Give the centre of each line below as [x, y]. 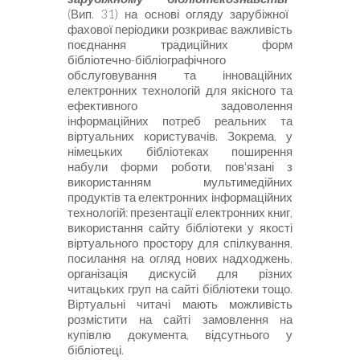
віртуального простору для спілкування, [180, 243]
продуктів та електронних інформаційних [180, 198]
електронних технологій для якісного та [180, 91]
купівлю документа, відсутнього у [180, 335]
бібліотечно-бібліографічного [147, 60]
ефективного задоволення [180, 106]
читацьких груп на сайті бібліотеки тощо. [180, 289]
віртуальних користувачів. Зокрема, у [180, 137]
